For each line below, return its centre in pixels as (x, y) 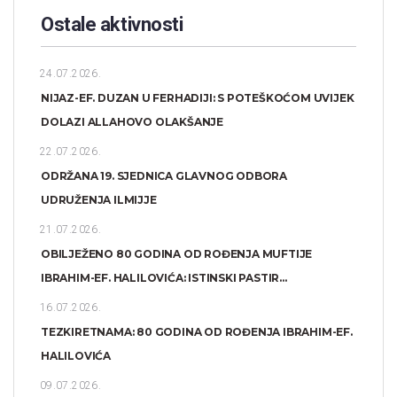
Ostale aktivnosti (112, 24)
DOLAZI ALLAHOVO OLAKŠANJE (132, 121)
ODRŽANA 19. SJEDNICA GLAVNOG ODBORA (164, 175)
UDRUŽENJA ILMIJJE (99, 199)
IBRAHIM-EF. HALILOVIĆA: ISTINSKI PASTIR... (164, 277)
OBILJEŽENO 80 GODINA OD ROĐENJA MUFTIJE (177, 253)
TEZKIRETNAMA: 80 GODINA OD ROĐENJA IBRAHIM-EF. (197, 331)
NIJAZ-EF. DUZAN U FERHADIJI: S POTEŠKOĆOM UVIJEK (198, 97)
